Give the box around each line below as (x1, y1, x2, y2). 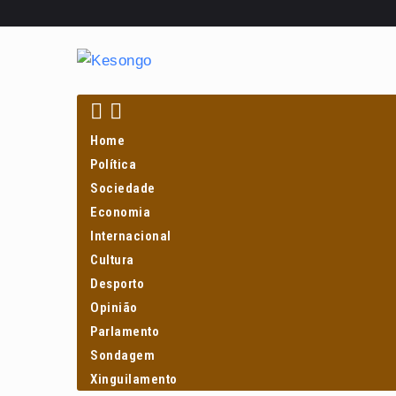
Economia (90, 204, 151, 220)
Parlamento (90, 324, 160, 339)
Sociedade (90, 180, 156, 196)
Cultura (90, 252, 134, 268)
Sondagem (90, 347, 156, 363)
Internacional (90, 228, 171, 244)
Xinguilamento (90, 371, 178, 387)
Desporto (90, 276, 145, 292)
